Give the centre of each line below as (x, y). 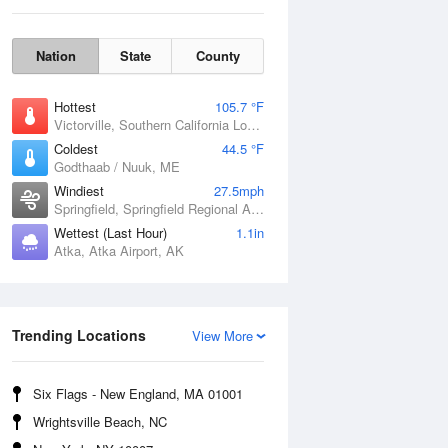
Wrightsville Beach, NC (100, 421)
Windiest (79, 190)
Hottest (75, 106)
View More (222, 335)
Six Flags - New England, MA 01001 (138, 393)
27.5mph (239, 190)
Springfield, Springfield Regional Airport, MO (257, 208)
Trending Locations (79, 335)
